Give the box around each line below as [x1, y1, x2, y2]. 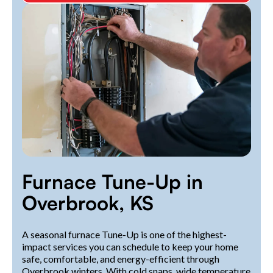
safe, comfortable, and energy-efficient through [22, 252, 219, 264]
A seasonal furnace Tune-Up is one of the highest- [22, 228, 227, 240]
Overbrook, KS [22, 190, 154, 215]
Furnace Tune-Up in [22, 169, 203, 194]
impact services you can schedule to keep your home [22, 240, 238, 252]
